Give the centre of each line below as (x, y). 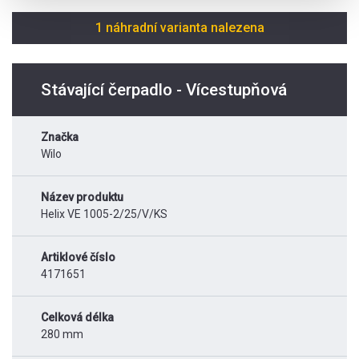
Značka (60, 137)
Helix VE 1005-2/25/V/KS (104, 214)
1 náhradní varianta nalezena (179, 28)
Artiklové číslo (78, 258)
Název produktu (82, 198)
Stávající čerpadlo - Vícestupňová (164, 90)
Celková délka (77, 318)
